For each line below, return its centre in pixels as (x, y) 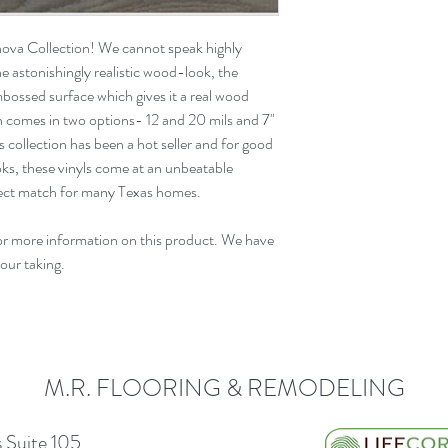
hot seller (164, 143)
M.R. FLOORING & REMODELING (224, 388)
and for (217, 143)
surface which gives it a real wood (149, 95)
